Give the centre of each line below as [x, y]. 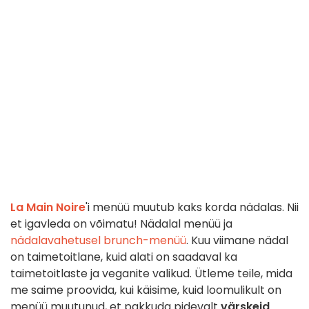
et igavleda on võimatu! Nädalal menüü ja [121, 224]
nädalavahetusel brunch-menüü [98, 240]
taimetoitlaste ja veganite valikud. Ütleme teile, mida [151, 273]
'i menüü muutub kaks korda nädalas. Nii [192, 207]
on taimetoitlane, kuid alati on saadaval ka [124, 257]
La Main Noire [48, 207]
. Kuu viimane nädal [237, 240]
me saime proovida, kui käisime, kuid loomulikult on [146, 290]
